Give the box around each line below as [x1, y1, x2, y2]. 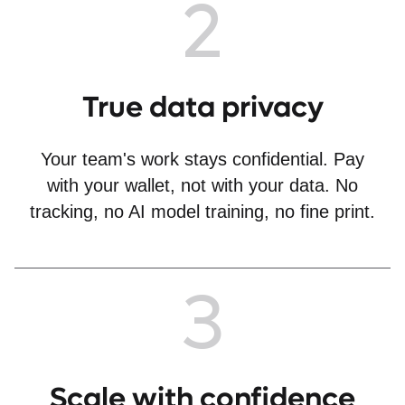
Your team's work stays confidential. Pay [41, 149, 364, 170]
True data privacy [81, 89, 324, 127]
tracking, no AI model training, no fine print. [30, 202, 375, 222]
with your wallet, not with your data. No [47, 175, 358, 196]
